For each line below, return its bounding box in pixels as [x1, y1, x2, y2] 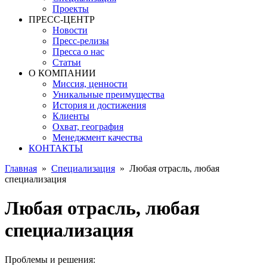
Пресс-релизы [52, 36, 109, 46]
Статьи [52, 57, 81, 67]
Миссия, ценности [52, 79, 128, 89]
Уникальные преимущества [52, 89, 164, 100]
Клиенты [52, 111, 89, 121]
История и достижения [52, 100, 146, 110]
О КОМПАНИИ [29, 68, 96, 78]
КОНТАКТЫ [29, 143, 83, 153]
